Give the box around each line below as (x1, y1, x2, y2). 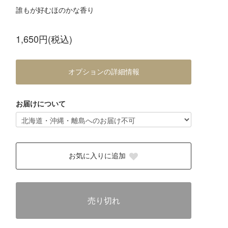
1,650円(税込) (16, 32, 72, 45)
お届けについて (16, 98, 66, 108)
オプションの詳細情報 (68, 68, 139, 76)
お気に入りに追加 (68, 152, 126, 160)
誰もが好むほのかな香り (16, 5, 94, 15)
